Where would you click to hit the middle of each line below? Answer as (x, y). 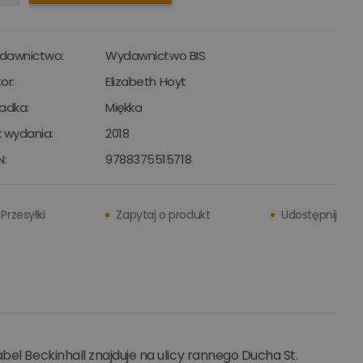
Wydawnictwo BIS (156, 56)
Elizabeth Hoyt (146, 81)
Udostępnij (309, 215)
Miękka (122, 107)
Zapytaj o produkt (163, 215)
